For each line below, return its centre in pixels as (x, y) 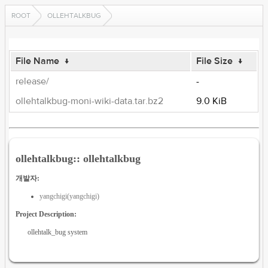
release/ (33, 81)
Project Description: (46, 214)
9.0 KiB (212, 101)
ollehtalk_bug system (58, 232)
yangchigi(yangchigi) (70, 196)
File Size (215, 61)
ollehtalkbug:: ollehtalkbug (78, 158)
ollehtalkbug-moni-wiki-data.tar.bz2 (90, 101)
